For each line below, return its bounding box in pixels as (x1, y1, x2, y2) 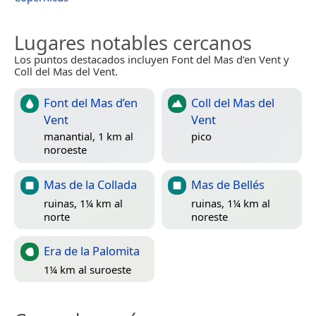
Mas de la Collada (44, 176, 137, 193)
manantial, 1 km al (44, 128, 133, 143)
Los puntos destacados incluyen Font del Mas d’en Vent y (14, 52, 289, 67)
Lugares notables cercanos (14, 30, 252, 56)
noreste (191, 209, 228, 224)
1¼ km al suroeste (44, 262, 131, 276)
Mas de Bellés (191, 176, 265, 193)
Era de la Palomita (44, 243, 140, 260)
